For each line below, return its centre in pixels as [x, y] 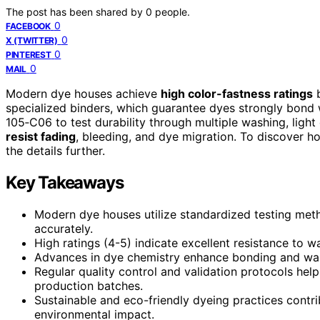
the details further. [55, 150]
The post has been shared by [76, 11]
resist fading [41, 136]
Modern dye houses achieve [83, 93]
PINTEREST [29, 54]
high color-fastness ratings [237, 93]
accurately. [64, 228]
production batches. [89, 285]
